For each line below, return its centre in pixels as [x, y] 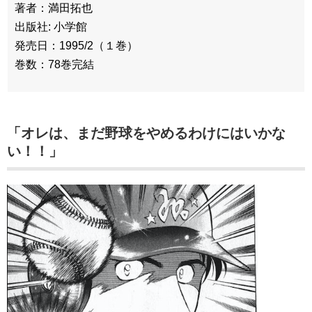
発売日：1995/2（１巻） [76, 46]
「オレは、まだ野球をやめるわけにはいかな [146, 133]
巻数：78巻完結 [54, 65]
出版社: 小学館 [51, 27]
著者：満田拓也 [54, 8]
